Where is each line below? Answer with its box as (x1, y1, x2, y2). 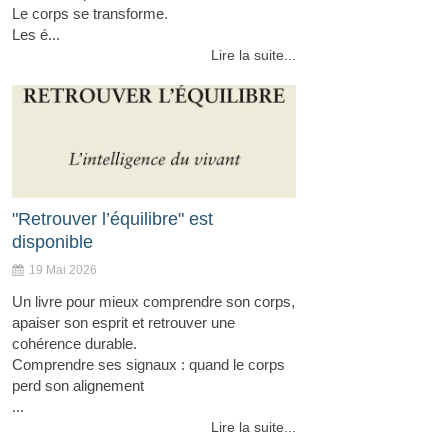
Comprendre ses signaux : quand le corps (12, 356, 285, 374)
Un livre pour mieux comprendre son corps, (12, 293, 295, 311)
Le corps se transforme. (12, 4, 168, 22)
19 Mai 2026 (29, 263, 97, 278)
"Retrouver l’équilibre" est (12, 209, 213, 230)
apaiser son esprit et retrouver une (12, 314, 235, 332)
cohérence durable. (12, 335, 137, 353)
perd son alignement (12, 377, 144, 395)
